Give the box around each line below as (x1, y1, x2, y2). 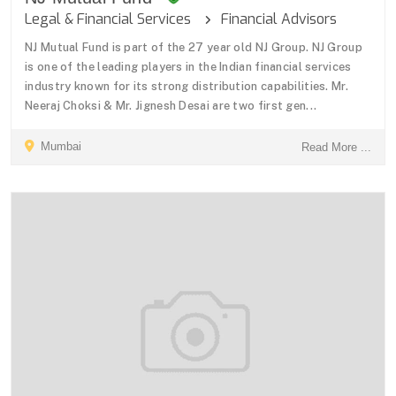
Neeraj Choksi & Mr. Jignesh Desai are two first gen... (25, 98, 317, 112)
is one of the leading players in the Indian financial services (25, 59, 352, 73)
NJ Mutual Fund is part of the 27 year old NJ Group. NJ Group (25, 40, 362, 54)
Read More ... (301, 140, 371, 154)
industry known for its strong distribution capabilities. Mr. (25, 79, 348, 93)
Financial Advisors (210, 9, 337, 28)
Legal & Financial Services (25, 9, 205, 28)
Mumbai (37, 139, 81, 153)
